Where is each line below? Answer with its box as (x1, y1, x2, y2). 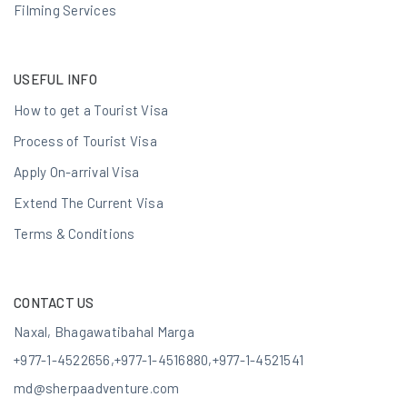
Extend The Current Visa (14, 194, 164, 211)
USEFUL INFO (14, 71, 97, 87)
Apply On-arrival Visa (14, 164, 140, 180)
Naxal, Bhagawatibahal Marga (14, 323, 194, 340)
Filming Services (14, 2, 116, 18)
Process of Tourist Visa (14, 133, 157, 149)
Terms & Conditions (14, 225, 135, 242)
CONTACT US (14, 294, 94, 311)
